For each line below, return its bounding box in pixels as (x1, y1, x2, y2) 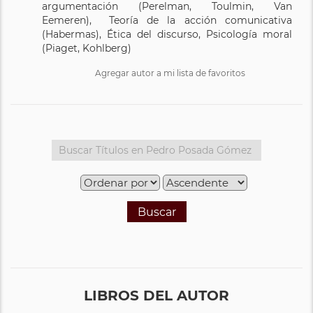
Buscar (137, 205, 176, 219)
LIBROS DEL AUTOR (84, 286, 229, 304)
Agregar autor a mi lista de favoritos (95, 67, 245, 78)
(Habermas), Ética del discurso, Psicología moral (42, 27, 292, 41)
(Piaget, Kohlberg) (42, 41, 131, 54)
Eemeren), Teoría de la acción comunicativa (42, 13, 292, 27)
